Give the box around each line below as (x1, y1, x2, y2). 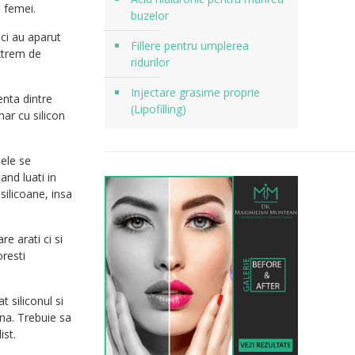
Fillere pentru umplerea (130, 38, 249, 53)
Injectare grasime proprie (130, 85, 260, 100)
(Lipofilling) (130, 101, 186, 116)
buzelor (130, 8, 169, 23)
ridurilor (130, 55, 170, 70)
